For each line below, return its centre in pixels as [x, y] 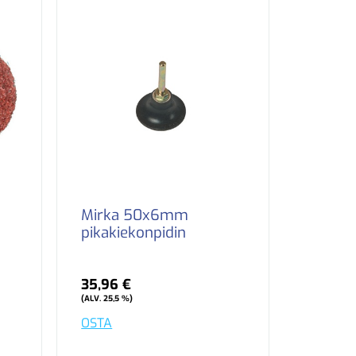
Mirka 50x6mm [135, 215]
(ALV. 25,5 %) [107, 299]
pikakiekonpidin [134, 233]
